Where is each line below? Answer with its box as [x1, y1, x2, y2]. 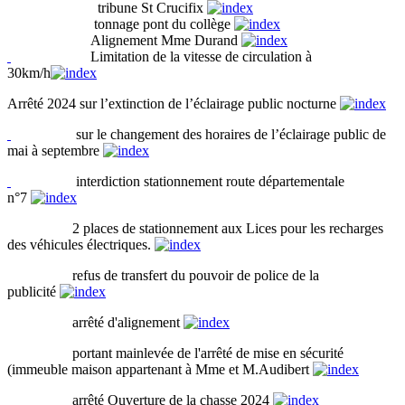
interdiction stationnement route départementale [11, 173, 344, 189]
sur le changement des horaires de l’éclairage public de [11, 126, 386, 142]
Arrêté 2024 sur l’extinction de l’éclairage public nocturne [7, 95, 340, 111]
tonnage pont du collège [7, 15, 234, 32]
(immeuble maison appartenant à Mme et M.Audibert [7, 361, 313, 377]
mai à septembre [7, 142, 103, 158]
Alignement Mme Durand [7, 32, 241, 48]
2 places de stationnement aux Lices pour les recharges [7, 220, 383, 236]
